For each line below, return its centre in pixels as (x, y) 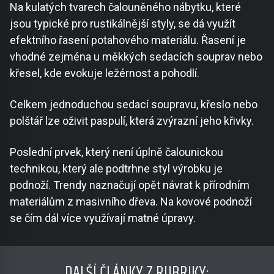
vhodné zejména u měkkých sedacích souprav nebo (136, 57)
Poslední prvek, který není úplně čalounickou (117, 152)
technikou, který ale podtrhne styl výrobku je (116, 169)
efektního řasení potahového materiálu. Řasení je (128, 40)
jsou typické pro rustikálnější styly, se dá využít (123, 24)
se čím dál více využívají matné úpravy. (103, 218)
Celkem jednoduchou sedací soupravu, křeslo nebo (134, 105)
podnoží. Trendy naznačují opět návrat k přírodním (130, 185)
